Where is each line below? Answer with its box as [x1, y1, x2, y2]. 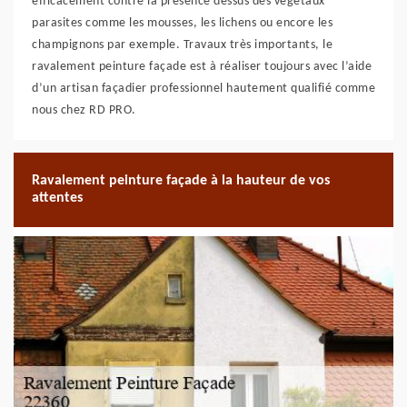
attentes [32, 191, 83, 205]
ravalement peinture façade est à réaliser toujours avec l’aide [32, 60, 372, 74]
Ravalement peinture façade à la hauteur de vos [32, 174, 330, 188]
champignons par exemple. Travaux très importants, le [32, 38, 333, 52]
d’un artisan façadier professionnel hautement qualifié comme [32, 82, 375, 95]
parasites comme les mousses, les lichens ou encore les [32, 16, 333, 30]
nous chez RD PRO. [32, 104, 136, 117]
